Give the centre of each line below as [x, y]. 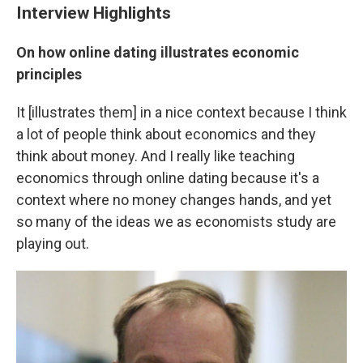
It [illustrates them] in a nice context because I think [181, 112]
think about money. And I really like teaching [156, 156]
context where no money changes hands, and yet [174, 200]
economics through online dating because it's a [168, 178]
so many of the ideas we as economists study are [176, 222]
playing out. [53, 243]
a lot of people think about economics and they [166, 134]
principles [49, 74]
